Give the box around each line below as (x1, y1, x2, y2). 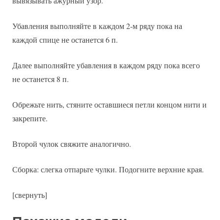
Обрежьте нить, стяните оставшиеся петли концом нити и (12, 99, 207, 110)
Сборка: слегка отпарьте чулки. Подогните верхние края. (12, 164, 204, 174)
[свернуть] (12, 189, 47, 200)
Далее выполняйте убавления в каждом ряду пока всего (12, 59, 200, 70)
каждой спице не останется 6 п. (12, 34, 118, 45)
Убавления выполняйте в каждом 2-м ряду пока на (12, 20, 182, 31)
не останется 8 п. (12, 73, 69, 84)
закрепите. (12, 112, 48, 123)
